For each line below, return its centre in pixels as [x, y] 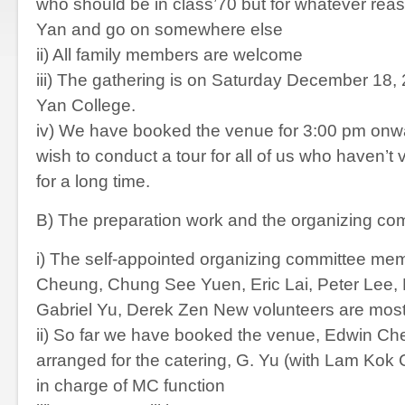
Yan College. [86, 105]
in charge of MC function [131, 386]
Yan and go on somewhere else [160, 29]
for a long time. [93, 181]
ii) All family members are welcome [170, 55]
